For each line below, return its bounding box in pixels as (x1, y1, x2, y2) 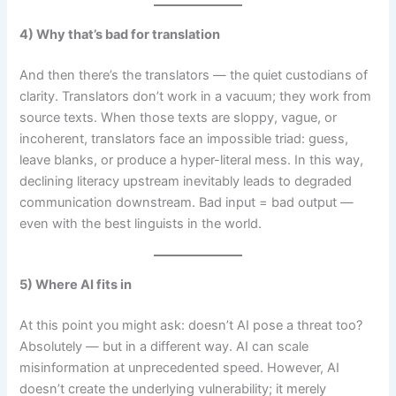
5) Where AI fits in (19, 277, 133, 293)
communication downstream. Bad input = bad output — (19, 194, 354, 210)
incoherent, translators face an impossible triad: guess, (19, 130, 349, 147)
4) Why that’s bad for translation (19, 26, 221, 42)
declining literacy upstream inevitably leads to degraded (19, 172, 353, 189)
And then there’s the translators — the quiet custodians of (19, 66, 369, 83)
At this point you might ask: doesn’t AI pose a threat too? (19, 316, 363, 333)
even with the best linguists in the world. (19, 215, 263, 232)
